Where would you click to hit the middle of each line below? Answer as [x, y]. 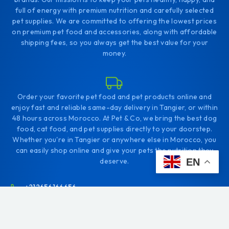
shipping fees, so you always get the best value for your [114, 42]
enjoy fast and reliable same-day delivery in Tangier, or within [114, 107]
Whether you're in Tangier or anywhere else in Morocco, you [114, 139]
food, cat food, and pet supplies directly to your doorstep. [114, 129]
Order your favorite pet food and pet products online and [114, 96]
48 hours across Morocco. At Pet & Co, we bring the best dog [114, 118]
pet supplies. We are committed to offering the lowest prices [114, 21]
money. [114, 53]
